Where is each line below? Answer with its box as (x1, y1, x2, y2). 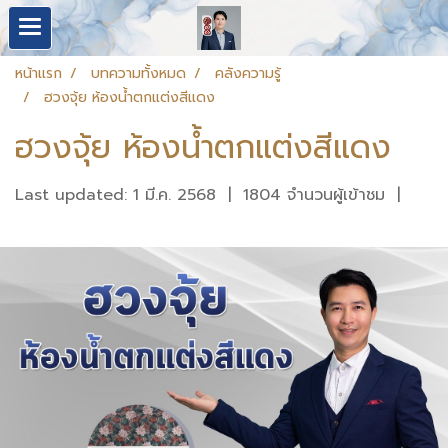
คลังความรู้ (215, 63, 281, 84)
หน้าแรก (15, 63, 62, 84)
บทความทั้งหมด (91, 63, 186, 84)
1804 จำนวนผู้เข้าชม (243, 183, 385, 207)
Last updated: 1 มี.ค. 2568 (15, 183, 216, 207)
